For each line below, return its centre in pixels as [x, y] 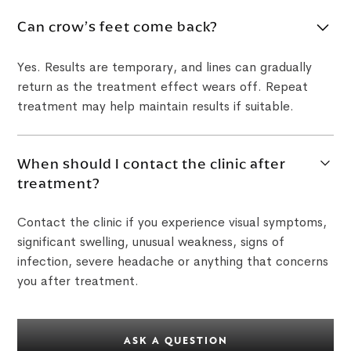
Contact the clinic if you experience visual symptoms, [172, 222]
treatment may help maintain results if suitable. [156, 106]
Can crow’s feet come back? [118, 27]
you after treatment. [78, 280]
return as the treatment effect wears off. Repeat [163, 86]
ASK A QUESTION [175, 341]
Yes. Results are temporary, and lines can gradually [165, 67]
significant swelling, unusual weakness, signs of [151, 241]
